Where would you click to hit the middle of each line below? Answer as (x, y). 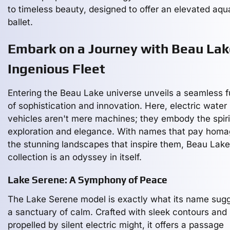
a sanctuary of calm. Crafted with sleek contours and (117, 212)
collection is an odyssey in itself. (75, 157)
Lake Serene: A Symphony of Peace (88, 180)
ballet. (20, 22)
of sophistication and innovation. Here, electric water (117, 106)
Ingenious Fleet (56, 69)
